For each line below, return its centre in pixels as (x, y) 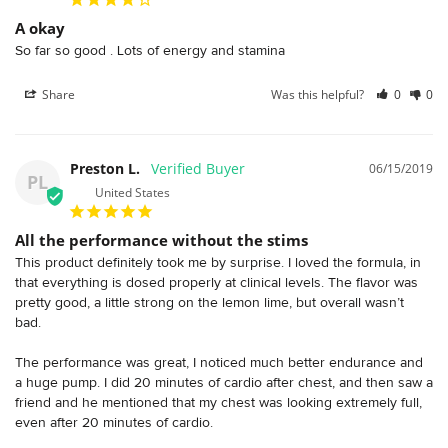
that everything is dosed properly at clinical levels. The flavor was (216, 281)
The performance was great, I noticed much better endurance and (219, 361)
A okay (40, 27)
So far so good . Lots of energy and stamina (152, 49)
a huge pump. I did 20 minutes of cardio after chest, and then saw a (224, 381)
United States (132, 192)
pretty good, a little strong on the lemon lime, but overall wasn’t (209, 301)
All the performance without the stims (161, 239)
